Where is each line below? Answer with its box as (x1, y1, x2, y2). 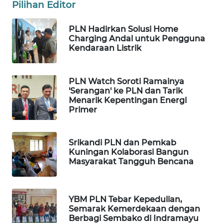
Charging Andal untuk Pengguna (69, 34, 205, 44)
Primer (69, 105, 97, 114)
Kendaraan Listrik (69, 43, 141, 53)
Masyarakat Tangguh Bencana (69, 157, 194, 167)
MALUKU (20, 35, 46, 44)
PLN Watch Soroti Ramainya (69, 76, 184, 86)
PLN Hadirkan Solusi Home (69, 24, 178, 34)
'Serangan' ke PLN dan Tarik (69, 86, 183, 96)
